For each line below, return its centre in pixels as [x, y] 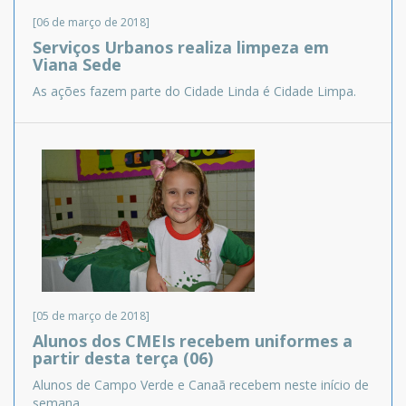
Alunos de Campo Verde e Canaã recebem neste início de [201, 385]
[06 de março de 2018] [91, 22]
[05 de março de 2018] [91, 316]
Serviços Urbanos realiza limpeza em [181, 47]
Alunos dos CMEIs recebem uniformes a [193, 341]
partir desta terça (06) [123, 358]
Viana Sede [77, 64]
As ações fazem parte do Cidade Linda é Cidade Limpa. [194, 91]
